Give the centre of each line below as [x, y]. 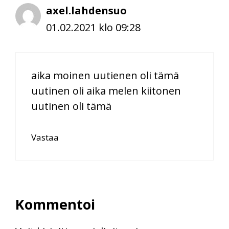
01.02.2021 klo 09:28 [93, 27]
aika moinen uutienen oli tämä [105, 75]
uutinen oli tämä [71, 106]
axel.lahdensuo [86, 10]
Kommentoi [55, 204]
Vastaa [45, 137]
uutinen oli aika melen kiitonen [106, 90]
